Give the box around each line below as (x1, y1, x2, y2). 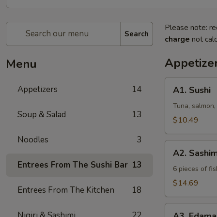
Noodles (17, 134, 48, 145)
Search (124, 29, 149, 39)
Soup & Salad (17, 109, 66, 120)
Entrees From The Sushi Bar (17, 159, 128, 170)
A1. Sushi (173, 84, 211, 96)
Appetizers (17, 84, 58, 95)
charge (165, 34, 190, 45)
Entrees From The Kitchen (17, 185, 114, 196)
